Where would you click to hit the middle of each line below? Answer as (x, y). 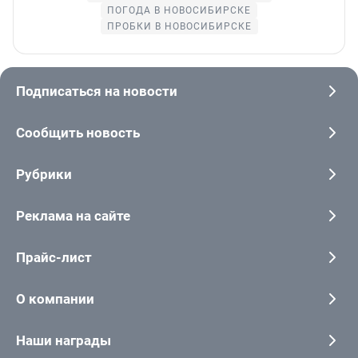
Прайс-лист (54, 258)
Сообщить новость (78, 133)
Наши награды (64, 341)
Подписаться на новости (97, 91)
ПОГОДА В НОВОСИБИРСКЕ (179, 11)
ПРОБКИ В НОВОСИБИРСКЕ (179, 27)
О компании (55, 299)
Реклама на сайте (73, 216)
